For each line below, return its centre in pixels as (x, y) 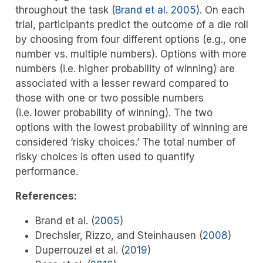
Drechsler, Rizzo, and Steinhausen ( (119, 235)
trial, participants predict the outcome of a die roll (131, 24)
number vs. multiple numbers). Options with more (131, 54)
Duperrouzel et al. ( (80, 250)
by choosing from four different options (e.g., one (131, 39)
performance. (46, 171)
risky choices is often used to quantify (105, 156)
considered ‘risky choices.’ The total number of (125, 142)
